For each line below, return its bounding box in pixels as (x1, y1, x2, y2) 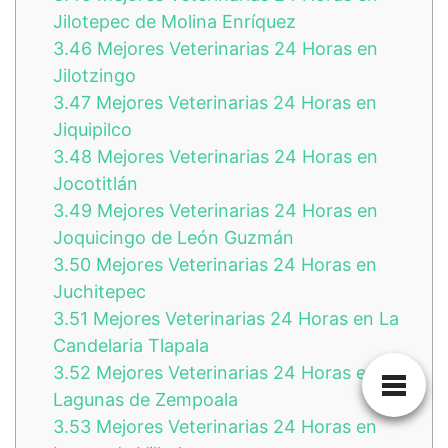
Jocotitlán (53, 172, 138, 194)
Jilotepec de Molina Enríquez (53, 10, 296, 32)
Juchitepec (53, 280, 146, 302)
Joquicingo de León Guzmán (53, 226, 294, 248)
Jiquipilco (53, 118, 132, 140)
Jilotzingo (53, 64, 136, 86)
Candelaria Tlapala (53, 334, 209, 356)
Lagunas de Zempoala (53, 388, 238, 410)
